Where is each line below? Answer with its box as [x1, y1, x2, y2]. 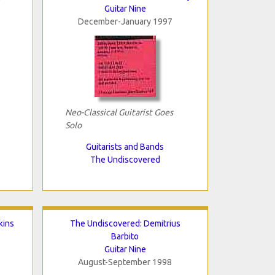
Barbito [111, 231, 139, 241]
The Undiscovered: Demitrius [69, 218, 180, 228]
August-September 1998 [78, 257, 172, 267]
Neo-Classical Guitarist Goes [64, 107, 173, 117]
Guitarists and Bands [86, 141, 164, 152]
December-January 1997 [77, 16, 172, 26]
